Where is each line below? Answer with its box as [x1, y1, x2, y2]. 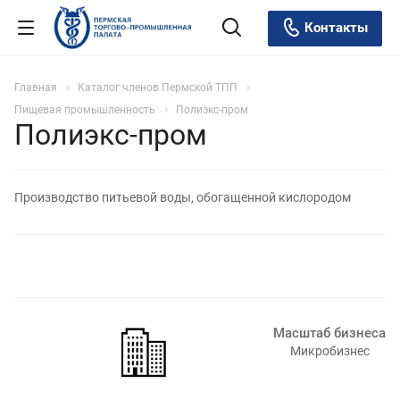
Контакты [301, 19, 368, 36]
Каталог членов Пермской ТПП [78, 81, 237, 94]
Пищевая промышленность [14, 103, 155, 116]
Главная [14, 81, 57, 94]
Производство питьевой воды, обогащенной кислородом [14, 189, 351, 204]
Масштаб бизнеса [273, 324, 386, 341]
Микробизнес [289, 343, 370, 358]
